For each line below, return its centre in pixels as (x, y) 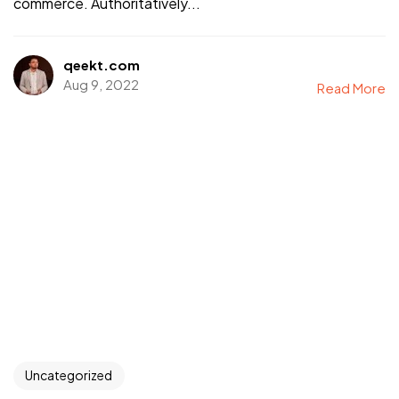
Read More (351, 88)
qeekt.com (101, 65)
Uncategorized (69, 375)
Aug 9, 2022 (101, 85)
